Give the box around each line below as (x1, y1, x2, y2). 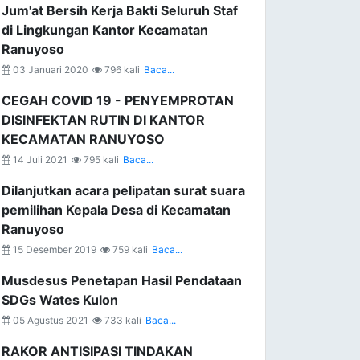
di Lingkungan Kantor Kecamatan (2, 22, 208, 38)
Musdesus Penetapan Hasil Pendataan (2, 272, 242, 288)
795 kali (81, 153, 119, 166)
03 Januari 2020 (10, 63, 88, 76)
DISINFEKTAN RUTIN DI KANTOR (2, 112, 205, 128)
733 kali (102, 314, 141, 326)
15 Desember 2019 (10, 243, 96, 256)
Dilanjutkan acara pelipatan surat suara (2, 182, 245, 198)
